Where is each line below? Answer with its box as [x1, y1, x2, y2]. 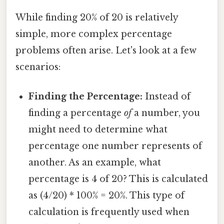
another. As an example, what [28, 156, 161, 168]
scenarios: [15, 61, 60, 72]
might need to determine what [28, 123, 168, 135]
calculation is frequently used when [28, 206, 190, 217]
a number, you [131, 107, 200, 118]
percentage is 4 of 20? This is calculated [28, 173, 208, 184]
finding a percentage [28, 107, 124, 118]
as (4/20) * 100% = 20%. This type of [28, 189, 185, 201]
